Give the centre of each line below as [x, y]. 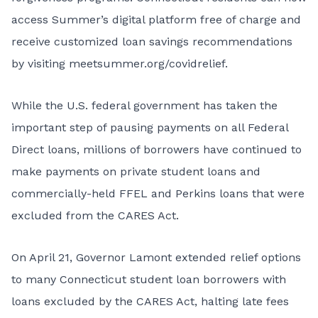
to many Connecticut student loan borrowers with [149, 279]
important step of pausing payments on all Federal [150, 127]
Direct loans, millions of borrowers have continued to [157, 149]
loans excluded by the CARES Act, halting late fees [150, 301]
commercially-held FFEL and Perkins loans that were [158, 193]
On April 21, [44, 257]
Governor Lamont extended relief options [188, 257]
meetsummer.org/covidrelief [147, 64]
